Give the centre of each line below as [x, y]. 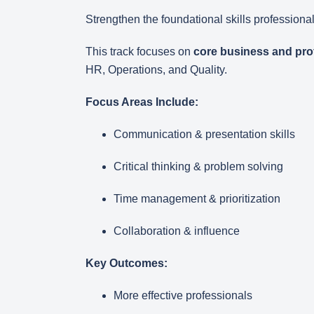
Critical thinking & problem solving [198, 166]
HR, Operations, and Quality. [156, 70]
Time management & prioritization [197, 199]
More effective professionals [183, 295]
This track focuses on [139, 52]
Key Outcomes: [127, 263]
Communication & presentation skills [204, 134]
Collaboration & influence [177, 231]
